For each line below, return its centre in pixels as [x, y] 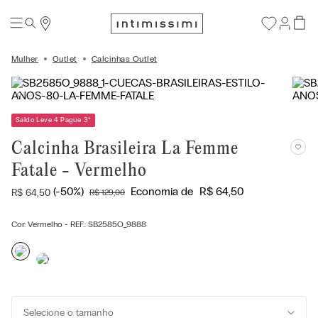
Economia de [163, 191]
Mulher [25, 59]
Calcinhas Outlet [124, 59]
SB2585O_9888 [117, 224]
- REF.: [75, 224]
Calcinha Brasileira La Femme [125, 149]
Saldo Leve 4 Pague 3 [52, 120]
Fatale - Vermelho [79, 171]
